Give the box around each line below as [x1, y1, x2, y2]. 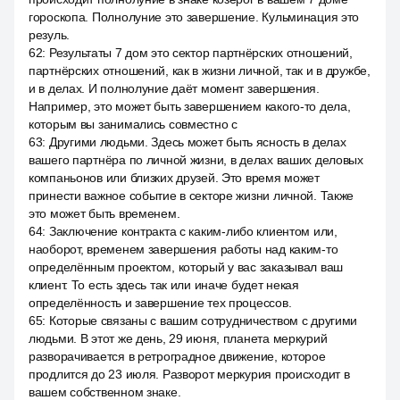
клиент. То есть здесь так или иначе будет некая [29, 278, 299, 292]
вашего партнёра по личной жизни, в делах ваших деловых [29, 153, 363, 167]
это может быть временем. [29, 206, 180, 221]
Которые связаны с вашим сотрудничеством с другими [48, 313, 358, 328]
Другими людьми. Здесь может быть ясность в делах [48, 135, 346, 149]
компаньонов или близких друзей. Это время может [29, 171, 320, 185]
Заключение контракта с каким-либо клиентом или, [48, 224, 337, 238]
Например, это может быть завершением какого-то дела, [29, 99, 351, 113]
